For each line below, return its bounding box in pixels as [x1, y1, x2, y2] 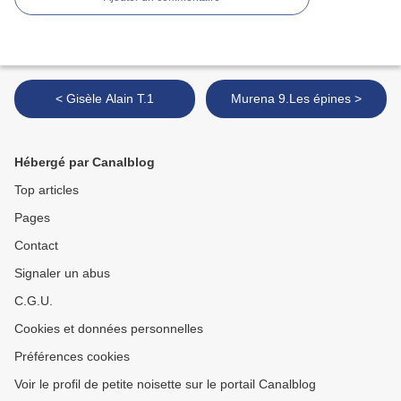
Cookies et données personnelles [14, 321, 203, 337]
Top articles [14, 183, 79, 198]
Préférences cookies [14, 349, 130, 364]
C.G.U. [14, 294, 53, 309]
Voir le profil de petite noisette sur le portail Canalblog [14, 377, 316, 392]
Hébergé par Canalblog [14, 155, 155, 170]
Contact [14, 238, 58, 253]
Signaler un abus [14, 266, 110, 281]
